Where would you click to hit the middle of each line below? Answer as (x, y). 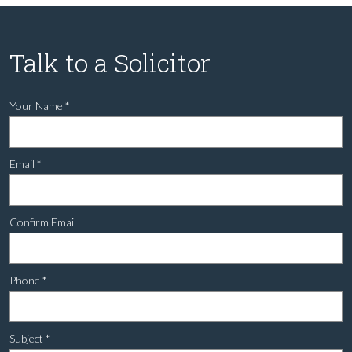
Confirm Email (43, 222)
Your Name (37, 106)
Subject (27, 338)
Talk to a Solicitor (110, 62)
